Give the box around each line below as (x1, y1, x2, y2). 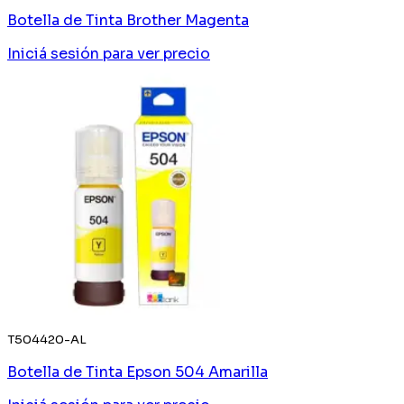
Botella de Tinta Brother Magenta (7, 10, 249, 30)
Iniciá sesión (7, 43, 99, 63)
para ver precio (103, 43, 210, 63)
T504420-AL (7, 331, 87, 347)
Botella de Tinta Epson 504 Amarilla (7, 362, 268, 381)
